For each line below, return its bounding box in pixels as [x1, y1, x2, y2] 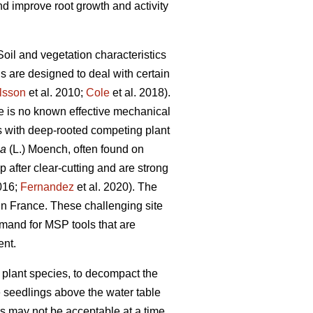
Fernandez [20, 181, 74, 194]
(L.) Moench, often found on [6, 143, 144, 156]
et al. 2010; [26, 87, 86, 99]
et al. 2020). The [74, 181, 157, 194]
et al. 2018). [110, 87, 170, 99]
